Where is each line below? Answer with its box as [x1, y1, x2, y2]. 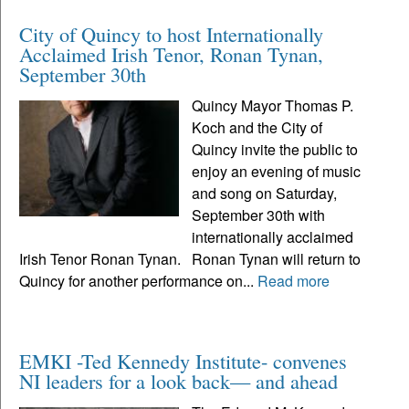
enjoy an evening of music [192, 160, 362, 182]
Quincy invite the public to [192, 138, 359, 160]
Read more [257, 269, 330, 291]
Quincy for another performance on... [19, 269, 257, 291]
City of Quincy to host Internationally [19, 19, 323, 47]
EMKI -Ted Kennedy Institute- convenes [19, 346, 347, 374]
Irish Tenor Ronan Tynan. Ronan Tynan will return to [19, 247, 361, 269]
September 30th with [192, 204, 326, 225]
